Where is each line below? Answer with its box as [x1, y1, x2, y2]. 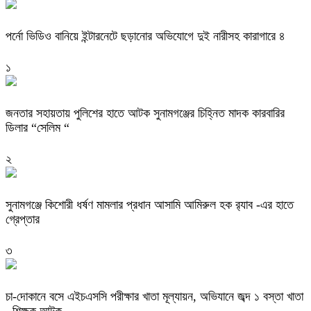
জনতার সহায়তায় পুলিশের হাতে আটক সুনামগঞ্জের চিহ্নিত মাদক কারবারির [6, 106, 285, 120]
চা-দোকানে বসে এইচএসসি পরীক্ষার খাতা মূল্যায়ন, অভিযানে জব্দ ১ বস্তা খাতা [6, 289, 303, 303]
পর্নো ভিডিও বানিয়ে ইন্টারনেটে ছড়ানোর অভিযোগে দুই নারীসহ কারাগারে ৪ [6, 29, 285, 44]
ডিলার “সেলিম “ [6, 120, 69, 135]
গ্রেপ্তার [6, 212, 40, 226]
